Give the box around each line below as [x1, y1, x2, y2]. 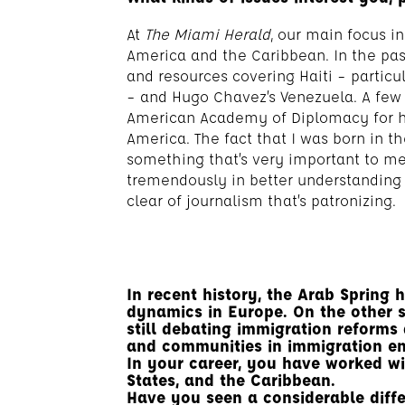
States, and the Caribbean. [127, 369, 335, 391]
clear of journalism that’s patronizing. [127, 191, 396, 210]
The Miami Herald [145, 24, 270, 43]
